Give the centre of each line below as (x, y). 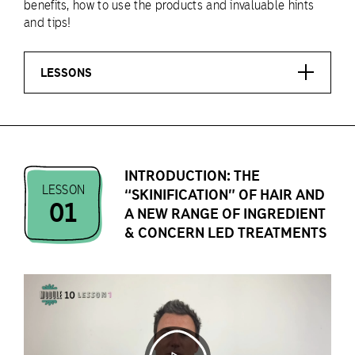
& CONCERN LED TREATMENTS (225, 233)
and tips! (48, 22)
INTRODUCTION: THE (192, 176)
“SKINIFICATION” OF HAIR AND (225, 195)
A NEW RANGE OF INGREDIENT (225, 214)
